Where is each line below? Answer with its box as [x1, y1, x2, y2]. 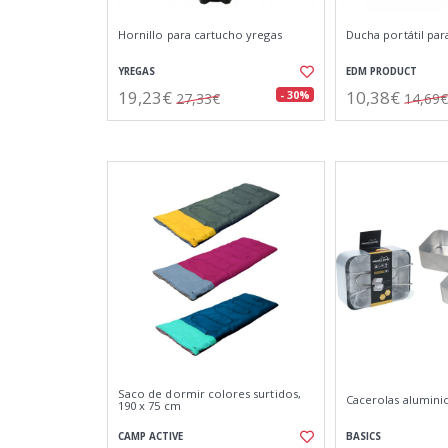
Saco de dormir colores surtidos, [118, 386, 301, 401]
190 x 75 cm [118, 398, 181, 413]
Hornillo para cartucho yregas [118, 27, 282, 42]
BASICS [346, 430, 381, 443]
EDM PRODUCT [346, 65, 417, 78]
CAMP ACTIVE [118, 430, 183, 443]
